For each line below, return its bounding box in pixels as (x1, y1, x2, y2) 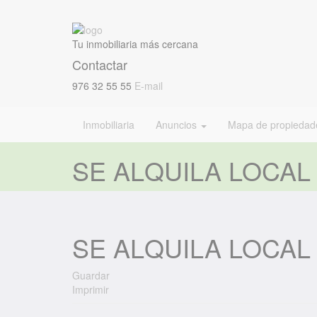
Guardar (72, 268, 110, 283)
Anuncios (156, 117, 200, 132)
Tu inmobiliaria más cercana (72, 37, 198, 52)
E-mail (134, 79, 163, 93)
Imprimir (72, 282, 109, 297)
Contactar (72, 55, 127, 74)
